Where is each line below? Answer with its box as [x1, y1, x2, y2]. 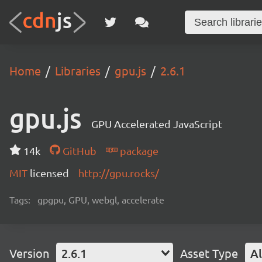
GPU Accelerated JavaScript [91, 118, 222, 130]
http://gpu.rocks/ [78, 167, 159, 179]
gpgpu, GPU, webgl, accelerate [37, 194, 164, 205]
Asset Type [180, 246, 238, 260]
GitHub [60, 144, 96, 157]
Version [9, 246, 49, 260]
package [117, 144, 158, 157]
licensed [30, 167, 69, 179]
